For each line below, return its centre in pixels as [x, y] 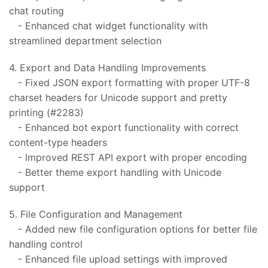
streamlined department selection [85, 41]
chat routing [36, 11]
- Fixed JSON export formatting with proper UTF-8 [130, 83]
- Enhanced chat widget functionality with [108, 26]
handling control [46, 244]
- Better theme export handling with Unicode [115, 173]
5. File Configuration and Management [96, 214]
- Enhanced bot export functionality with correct [124, 128]
